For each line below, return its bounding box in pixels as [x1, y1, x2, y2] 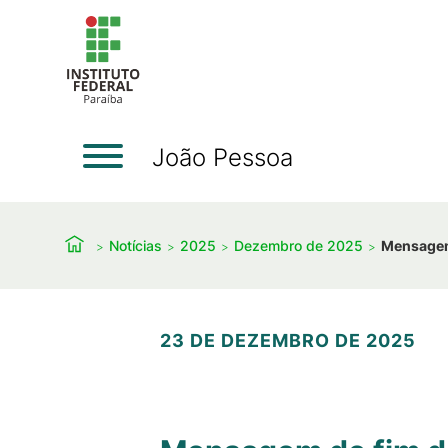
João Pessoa [152, 142, 293, 172]
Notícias [109, 236, 162, 254]
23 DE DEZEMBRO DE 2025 [160, 330, 416, 351]
